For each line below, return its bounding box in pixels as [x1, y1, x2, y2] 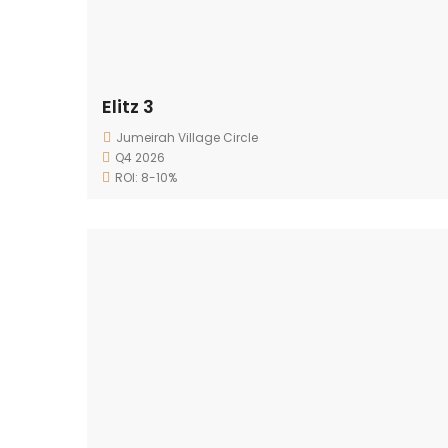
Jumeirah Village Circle [116, 129, 258, 146]
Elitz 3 [102, 94, 154, 119]
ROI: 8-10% [115, 169, 177, 186]
